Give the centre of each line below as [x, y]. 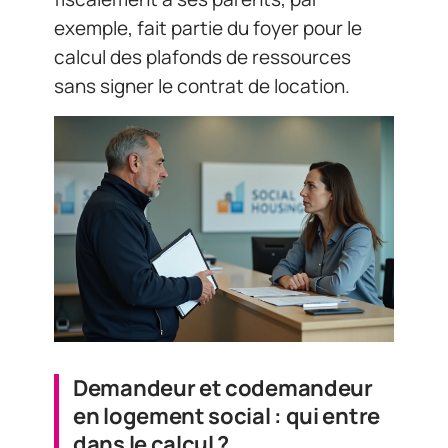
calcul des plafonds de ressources [202, 56]
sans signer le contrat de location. [202, 85]
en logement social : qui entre [226, 416]
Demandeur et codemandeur [223, 388]
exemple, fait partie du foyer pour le [208, 27]
